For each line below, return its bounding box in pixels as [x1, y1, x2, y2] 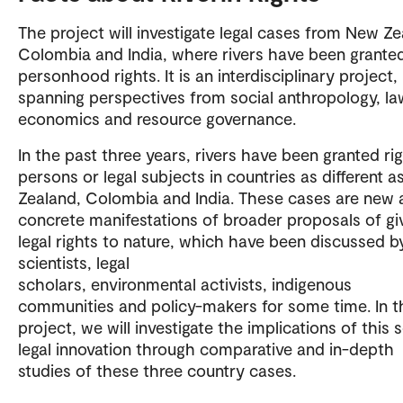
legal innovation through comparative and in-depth [18, 337, 394, 359]
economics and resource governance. [18, 107, 296, 129]
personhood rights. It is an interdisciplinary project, [18, 64, 398, 85]
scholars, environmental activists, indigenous [18, 273, 352, 294]
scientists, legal [18, 251, 130, 273]
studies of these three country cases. [18, 359, 296, 381]
